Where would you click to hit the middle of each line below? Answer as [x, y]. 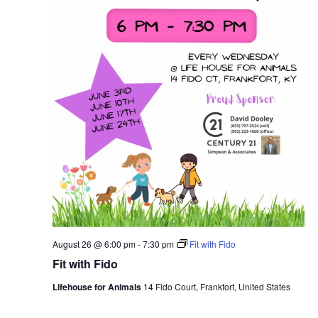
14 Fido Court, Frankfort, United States [216, 287]
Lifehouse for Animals [98, 287]
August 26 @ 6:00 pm [94, 244]
